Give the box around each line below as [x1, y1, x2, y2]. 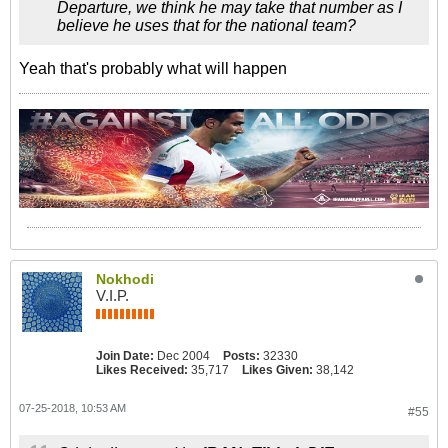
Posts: [223, 348, 260, 363]
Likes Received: [96, 362, 188, 377]
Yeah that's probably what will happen [19, 60, 287, 77]
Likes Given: [242, 362, 313, 377]
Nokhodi [96, 270, 154, 287]
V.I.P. [96, 286, 129, 304]
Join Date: [96, 348, 154, 363]
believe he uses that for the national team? [57, 17, 356, 34]
